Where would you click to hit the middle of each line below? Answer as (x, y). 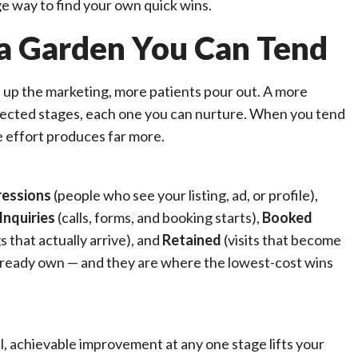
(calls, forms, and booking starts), (159, 217)
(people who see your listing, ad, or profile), (186, 195)
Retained (192, 240)
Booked (287, 217)
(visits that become (282, 240)
